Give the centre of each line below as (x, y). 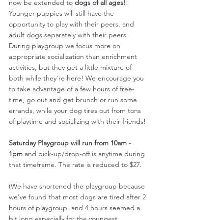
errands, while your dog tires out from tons (76, 110)
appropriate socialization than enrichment (74, 56)
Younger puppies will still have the (62, 13)
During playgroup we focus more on (66, 45)
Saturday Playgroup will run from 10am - (71, 143)
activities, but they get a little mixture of (71, 67)
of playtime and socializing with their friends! (78, 121)
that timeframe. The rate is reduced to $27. (76, 164)
